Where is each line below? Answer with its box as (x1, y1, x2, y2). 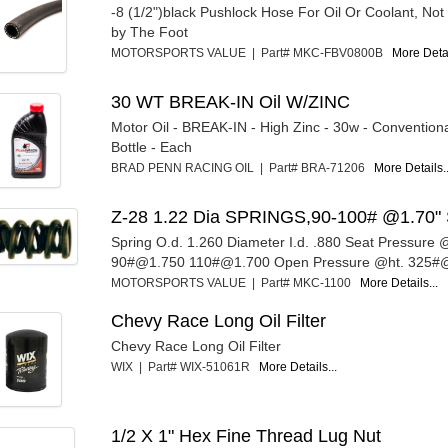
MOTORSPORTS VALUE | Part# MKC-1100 (111, 275, 361, 290)
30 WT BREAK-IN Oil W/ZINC (111, 91, 351, 112)
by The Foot (111, 23, 189, 40)
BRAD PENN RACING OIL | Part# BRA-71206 (111, 160, 375, 175)
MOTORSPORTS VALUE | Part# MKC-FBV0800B (111, 45, 393, 60)
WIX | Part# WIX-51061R (111, 359, 260, 374)
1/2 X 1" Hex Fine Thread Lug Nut (111, 425, 382, 446)
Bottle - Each (111, 138, 193, 155)
